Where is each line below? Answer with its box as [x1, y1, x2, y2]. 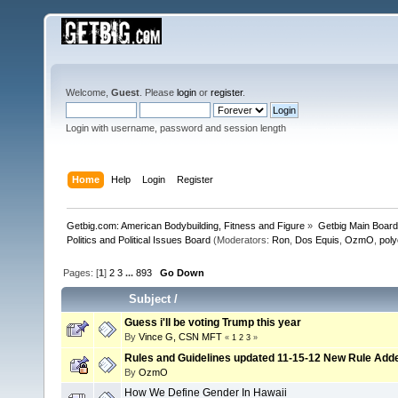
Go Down [160, 267, 205, 278]
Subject [129, 291, 171, 306]
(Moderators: [211, 234, 273, 245]
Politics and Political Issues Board [67, 234, 211, 245]
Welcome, [66, 87, 111, 98]
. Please [139, 87, 177, 98]
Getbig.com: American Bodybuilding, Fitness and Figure [67, 219, 306, 231]
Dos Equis [295, 234, 340, 245]
